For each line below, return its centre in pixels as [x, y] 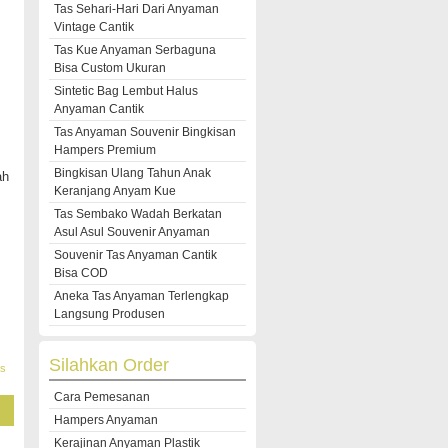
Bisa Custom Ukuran [110, 68]
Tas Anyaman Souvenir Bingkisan [145, 132]
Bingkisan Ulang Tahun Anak [132, 173]
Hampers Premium [105, 150]
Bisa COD [81, 273]
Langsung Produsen [109, 314]
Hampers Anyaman [106, 420]
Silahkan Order [109, 365]
